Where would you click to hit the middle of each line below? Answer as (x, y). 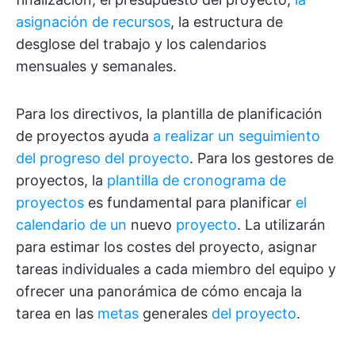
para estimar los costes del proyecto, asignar (166, 247)
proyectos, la (61, 180)
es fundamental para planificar (190, 202)
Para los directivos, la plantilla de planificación (169, 114)
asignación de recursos (93, 22)
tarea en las (57, 313)
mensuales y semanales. (96, 66)
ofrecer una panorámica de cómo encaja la (159, 291)
